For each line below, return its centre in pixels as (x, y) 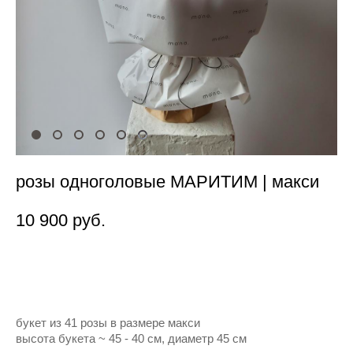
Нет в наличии (158, 269)
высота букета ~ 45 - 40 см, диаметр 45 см (131, 338)
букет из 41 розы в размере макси (108, 323)
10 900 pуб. (61, 220)
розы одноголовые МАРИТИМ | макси (167, 181)
